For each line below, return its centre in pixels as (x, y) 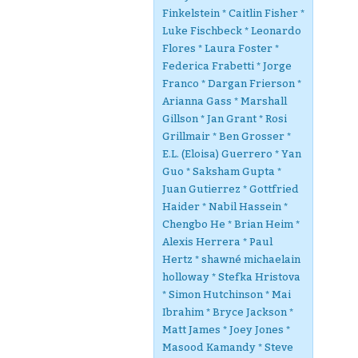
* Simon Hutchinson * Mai (227, 294)
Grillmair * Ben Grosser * (227, 136)
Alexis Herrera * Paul (217, 242)
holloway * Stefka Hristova (231, 277)
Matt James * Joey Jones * (226, 330)
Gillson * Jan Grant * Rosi (225, 119)
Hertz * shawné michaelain (231, 259)
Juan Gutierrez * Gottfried (231, 189)
